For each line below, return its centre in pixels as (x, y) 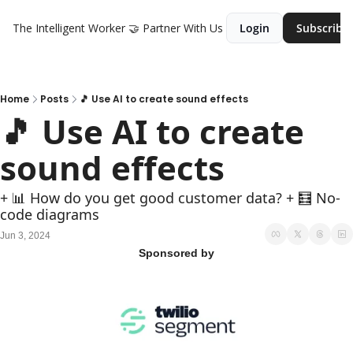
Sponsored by (176, 253)
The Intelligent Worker (69, 28)
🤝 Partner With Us (176, 28)
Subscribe (323, 28)
